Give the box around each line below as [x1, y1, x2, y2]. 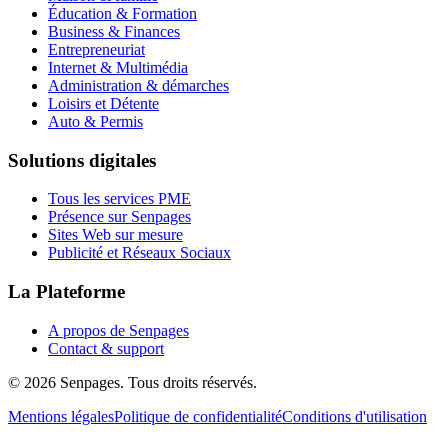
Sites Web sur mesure [48, 226, 183, 244]
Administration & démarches [48, 76, 229, 94]
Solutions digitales [8, 149, 156, 171]
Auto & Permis [48, 112, 143, 130]
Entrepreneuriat [48, 40, 145, 58]
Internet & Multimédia [48, 58, 188, 76]
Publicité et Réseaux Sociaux [48, 244, 231, 262]
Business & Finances [48, 22, 180, 40]
